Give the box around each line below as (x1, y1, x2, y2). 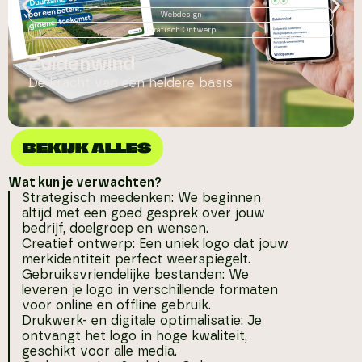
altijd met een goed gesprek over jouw (22, 206, 265, 220)
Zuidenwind (28, 54, 135, 74)
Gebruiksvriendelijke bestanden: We (22, 267, 249, 281)
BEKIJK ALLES (23, 138, 151, 156)
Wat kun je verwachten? (8, 175, 162, 189)
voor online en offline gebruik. (22, 298, 211, 312)
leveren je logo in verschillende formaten (22, 283, 278, 297)
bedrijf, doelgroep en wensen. (22, 221, 208, 235)
